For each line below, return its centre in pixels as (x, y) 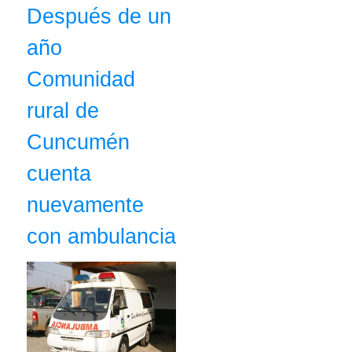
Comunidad (81, 79)
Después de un (99, 16)
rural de (63, 110)
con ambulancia (101, 236)
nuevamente (85, 205)
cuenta (59, 173)
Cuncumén (78, 142)
